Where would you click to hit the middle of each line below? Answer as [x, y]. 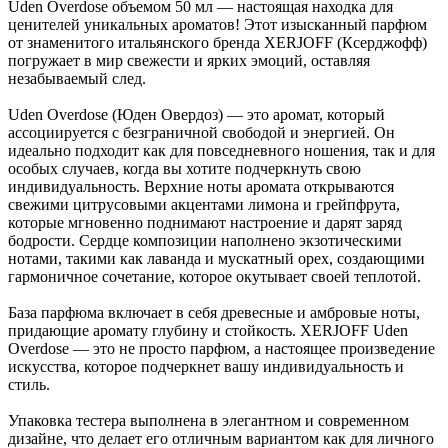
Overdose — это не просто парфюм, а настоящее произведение [221, 349]
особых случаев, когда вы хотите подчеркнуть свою [184, 169]
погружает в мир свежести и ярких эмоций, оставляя [189, 61]
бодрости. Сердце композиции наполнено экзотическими [205, 241]
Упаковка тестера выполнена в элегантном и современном [208, 421]
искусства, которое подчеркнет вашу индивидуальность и [206, 367]
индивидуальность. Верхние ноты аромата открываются [201, 187]
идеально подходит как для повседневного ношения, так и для [221, 151]
